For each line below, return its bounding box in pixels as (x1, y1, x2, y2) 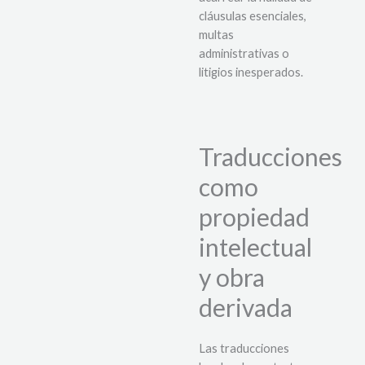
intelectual (199, 232, 312, 262)
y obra (199, 262, 265, 292)
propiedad (199, 202, 310, 232)
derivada (199, 292, 292, 323)
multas (199, 27, 234, 42)
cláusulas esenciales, (199, 8, 306, 23)
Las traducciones (199, 341, 289, 356)
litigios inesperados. (199, 64, 303, 79)
